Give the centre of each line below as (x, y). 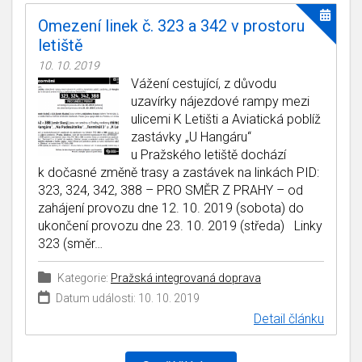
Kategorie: (83, 278)
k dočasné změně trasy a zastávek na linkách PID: (179, 173)
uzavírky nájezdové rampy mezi (220, 102)
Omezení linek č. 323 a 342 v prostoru (171, 26)
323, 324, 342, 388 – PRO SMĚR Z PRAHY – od (170, 191)
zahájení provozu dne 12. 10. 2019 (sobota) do (171, 208)
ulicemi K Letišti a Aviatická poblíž (226, 120)
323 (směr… (70, 244)
